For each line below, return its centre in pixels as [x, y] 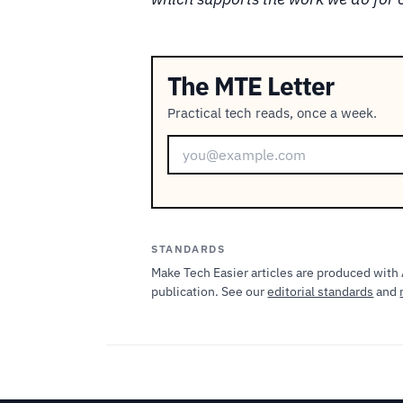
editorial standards [321, 292]
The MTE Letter [251, 85]
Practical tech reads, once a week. [272, 112]
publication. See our [210, 292]
